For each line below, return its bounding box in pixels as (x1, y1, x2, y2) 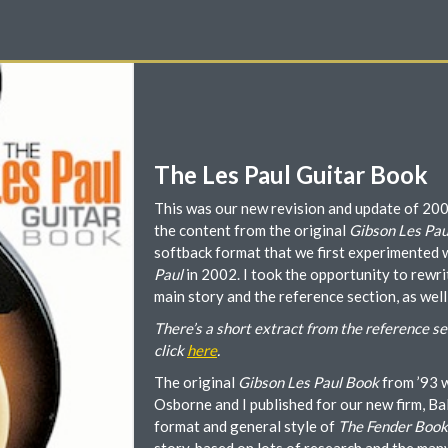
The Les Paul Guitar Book (154, 160, 428, 189)
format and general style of (154, 417, 338, 435)
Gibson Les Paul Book (238, 373, 379, 391)
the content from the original (154, 221, 346, 239)
